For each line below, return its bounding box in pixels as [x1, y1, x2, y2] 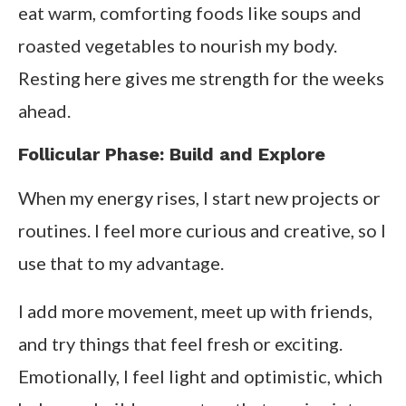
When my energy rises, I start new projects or [18, 187, 381, 209]
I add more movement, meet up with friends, [18, 300, 372, 323]
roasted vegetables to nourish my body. [18, 34, 337, 57]
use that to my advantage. [18, 252, 224, 275]
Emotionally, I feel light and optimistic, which [18, 365, 382, 388]
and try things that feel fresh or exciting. [18, 333, 343, 355]
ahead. [18, 100, 71, 122]
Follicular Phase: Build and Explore [18, 143, 325, 166]
